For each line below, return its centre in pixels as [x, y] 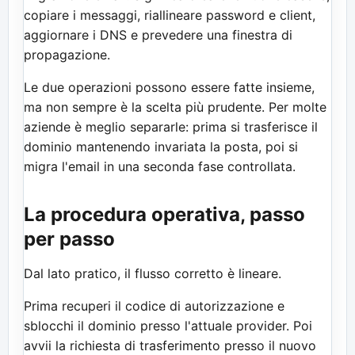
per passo [69, 239]
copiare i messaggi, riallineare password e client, [170, 15]
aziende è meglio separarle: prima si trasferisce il [171, 126]
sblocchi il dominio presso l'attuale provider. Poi [168, 325]
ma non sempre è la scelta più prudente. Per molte [175, 107]
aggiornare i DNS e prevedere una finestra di [158, 34]
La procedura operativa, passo [164, 214]
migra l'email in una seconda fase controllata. [160, 166]
